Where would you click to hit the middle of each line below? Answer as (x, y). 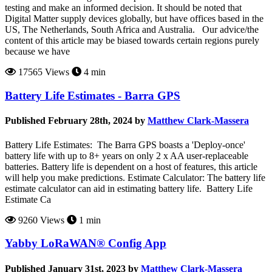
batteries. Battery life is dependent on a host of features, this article (131, 166)
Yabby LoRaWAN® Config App (86, 243)
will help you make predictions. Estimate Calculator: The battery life (135, 177)
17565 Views (42, 72)
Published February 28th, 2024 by (75, 121)
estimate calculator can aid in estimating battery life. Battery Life (129, 188)
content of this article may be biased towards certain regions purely (132, 41)
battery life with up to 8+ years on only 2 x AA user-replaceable (127, 155)
